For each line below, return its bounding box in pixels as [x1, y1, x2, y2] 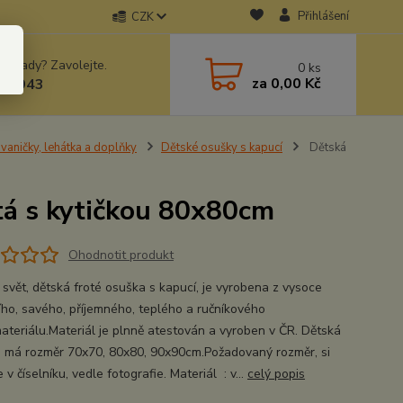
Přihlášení [297, 8, 349, 24]
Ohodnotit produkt [67, 246, 174, 264]
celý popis [246, 365, 305, 382]
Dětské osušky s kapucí [160, 139, 282, 156]
